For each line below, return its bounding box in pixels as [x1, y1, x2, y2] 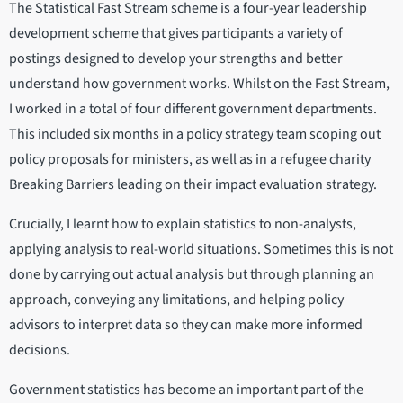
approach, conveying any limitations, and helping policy [9, 290, 344, 310]
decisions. [9, 340, 70, 361]
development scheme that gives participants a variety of [9, 23, 343, 44]
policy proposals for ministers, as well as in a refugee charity [9, 149, 371, 170]
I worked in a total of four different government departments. [9, 99, 377, 120]
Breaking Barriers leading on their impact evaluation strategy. [9, 175, 377, 195]
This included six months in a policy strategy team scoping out [9, 124, 381, 145]
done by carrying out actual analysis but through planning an [9, 264, 374, 285]
